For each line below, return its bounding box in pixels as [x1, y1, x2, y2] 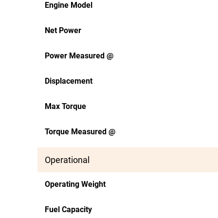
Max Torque [45, 102, 86, 111]
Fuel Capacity [45, 205, 92, 214]
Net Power [45, 26, 81, 35]
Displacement [45, 76, 92, 86]
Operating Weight [45, 180, 106, 189]
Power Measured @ [45, 51, 113, 60]
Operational [45, 155, 90, 165]
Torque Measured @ [45, 127, 115, 136]
